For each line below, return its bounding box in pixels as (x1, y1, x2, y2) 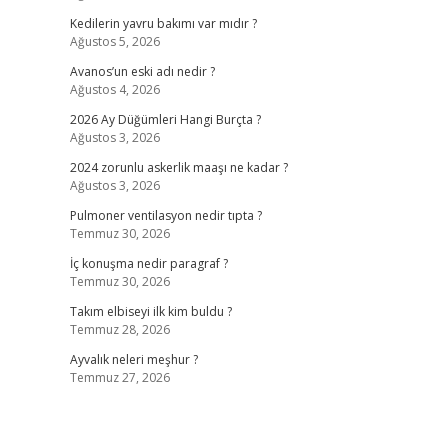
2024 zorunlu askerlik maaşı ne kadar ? (69, 159, 288, 176)
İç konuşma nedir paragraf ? (69, 255, 228, 272)
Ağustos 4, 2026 (69, 81, 160, 98)
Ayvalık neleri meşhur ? (69, 351, 198, 368)
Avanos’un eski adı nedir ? (69, 63, 215, 80)
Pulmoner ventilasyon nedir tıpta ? (69, 207, 262, 224)
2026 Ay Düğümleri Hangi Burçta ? (69, 111, 261, 128)
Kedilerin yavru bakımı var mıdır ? (69, 15, 257, 32)
